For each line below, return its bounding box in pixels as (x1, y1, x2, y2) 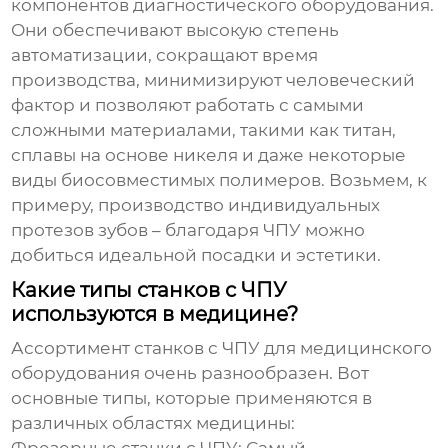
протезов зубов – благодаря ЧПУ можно (11, 220, 366, 241)
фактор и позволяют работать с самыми (11, 95, 365, 116)
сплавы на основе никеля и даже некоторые (11, 145, 407, 166)
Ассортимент (11, 338, 135, 359)
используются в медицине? (11, 302, 299, 327)
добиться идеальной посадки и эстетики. (11, 245, 382, 266)
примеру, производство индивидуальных (11, 195, 381, 216)
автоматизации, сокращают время (11, 45, 319, 66)
